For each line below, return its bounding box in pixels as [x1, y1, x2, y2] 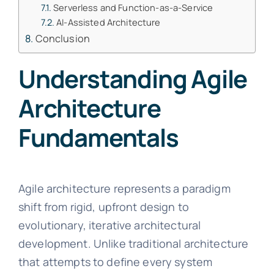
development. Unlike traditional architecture [18, 236, 249, 251]
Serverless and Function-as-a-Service [53, 1, 213, 14]
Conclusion [35, 32, 90, 46]
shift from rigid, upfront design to [18, 199, 190, 215]
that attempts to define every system [18, 254, 213, 270]
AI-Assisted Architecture [56, 16, 161, 29]
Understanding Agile [18, 62, 248, 96]
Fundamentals [18, 120, 179, 155]
